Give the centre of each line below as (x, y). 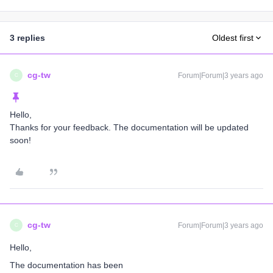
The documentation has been (66, 265)
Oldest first (233, 38)
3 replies (27, 38)
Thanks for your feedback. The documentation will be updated (129, 127)
